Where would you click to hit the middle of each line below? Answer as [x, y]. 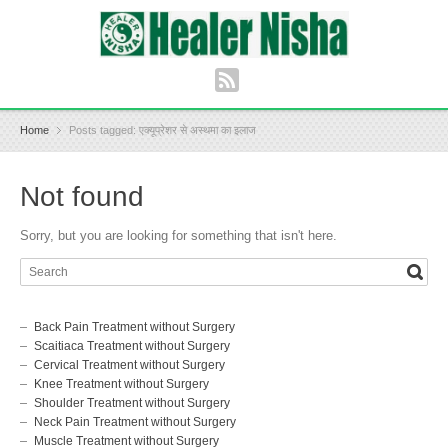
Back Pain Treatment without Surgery [134, 327]
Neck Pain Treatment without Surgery [135, 422]
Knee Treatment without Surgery [121, 384]
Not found [82, 197]
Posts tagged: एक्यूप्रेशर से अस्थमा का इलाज [162, 129]
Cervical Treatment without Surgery [129, 365]
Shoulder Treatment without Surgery [132, 403]
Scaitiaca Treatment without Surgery [132, 346]
